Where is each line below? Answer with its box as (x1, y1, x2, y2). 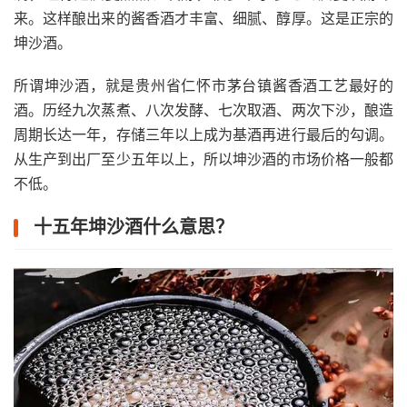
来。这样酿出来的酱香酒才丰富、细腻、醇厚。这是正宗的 (14, 8, 393, 27)
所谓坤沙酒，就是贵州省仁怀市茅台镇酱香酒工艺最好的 (14, 75, 393, 94)
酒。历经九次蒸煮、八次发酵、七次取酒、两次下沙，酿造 (14, 100, 393, 119)
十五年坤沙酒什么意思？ (34, 215, 233, 238)
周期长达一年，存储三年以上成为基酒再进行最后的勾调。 (14, 124, 393, 144)
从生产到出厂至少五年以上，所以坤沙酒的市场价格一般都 (14, 149, 393, 168)
